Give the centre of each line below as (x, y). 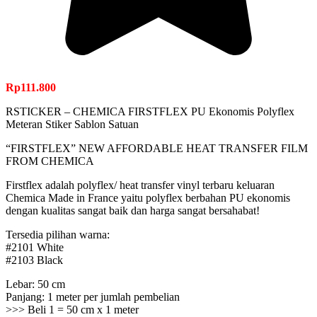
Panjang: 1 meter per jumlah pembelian (93, 297)
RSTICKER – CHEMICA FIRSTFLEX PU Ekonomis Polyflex (150, 112)
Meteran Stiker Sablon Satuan (72, 125)
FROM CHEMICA (50, 161)
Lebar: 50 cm (35, 284)
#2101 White (35, 248)
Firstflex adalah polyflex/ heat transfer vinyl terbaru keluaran (140, 185)
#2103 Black (34, 260)
